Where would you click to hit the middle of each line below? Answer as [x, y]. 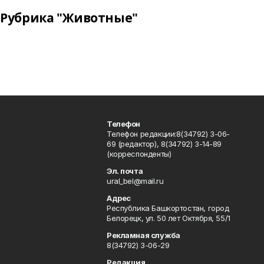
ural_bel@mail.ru [135, 181]
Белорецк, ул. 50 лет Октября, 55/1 [169, 218]
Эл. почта [125, 171]
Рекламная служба [143, 235]
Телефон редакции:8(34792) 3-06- [168, 134]
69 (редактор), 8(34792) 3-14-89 [164, 144]
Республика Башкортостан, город [168, 208]
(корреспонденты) [139, 154]
